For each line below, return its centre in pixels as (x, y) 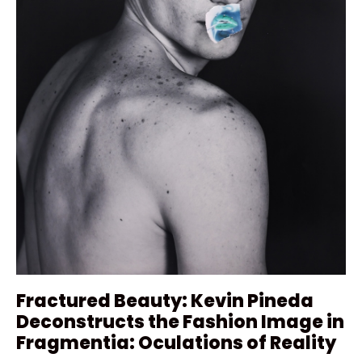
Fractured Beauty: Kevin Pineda (165, 301)
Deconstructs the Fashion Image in (180, 322)
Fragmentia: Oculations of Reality (176, 343)
